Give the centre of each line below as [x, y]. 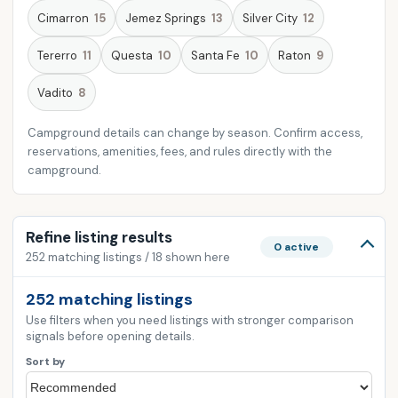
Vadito [55, 92]
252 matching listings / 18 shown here [128, 257]
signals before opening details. [110, 336]
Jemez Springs [166, 18]
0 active [296, 247]
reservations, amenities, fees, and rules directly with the [180, 151]
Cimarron [63, 18]
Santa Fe [215, 55]
